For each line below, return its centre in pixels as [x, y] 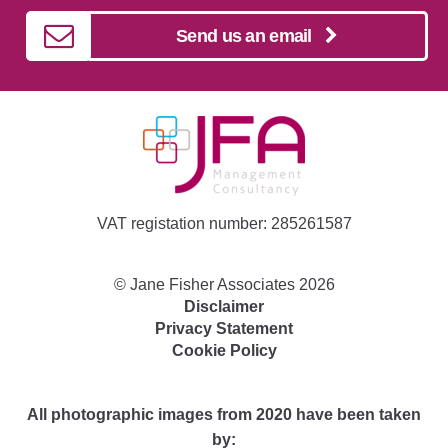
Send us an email [250, 35]
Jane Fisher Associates [212, 284]
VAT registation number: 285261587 [224, 224]
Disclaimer [224, 306]
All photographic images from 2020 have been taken [224, 414]
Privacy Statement [224, 328]
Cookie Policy [224, 350]
